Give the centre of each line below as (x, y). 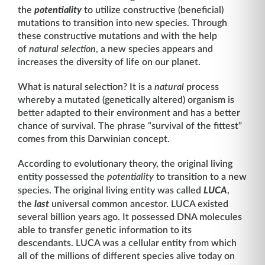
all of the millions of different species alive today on (126, 256)
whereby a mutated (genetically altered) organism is (126, 100)
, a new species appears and (154, 49)
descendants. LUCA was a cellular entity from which (127, 243)
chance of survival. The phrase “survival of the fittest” (130, 126)
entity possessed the (62, 177)
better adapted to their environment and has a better (129, 113)
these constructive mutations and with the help (117, 36)
